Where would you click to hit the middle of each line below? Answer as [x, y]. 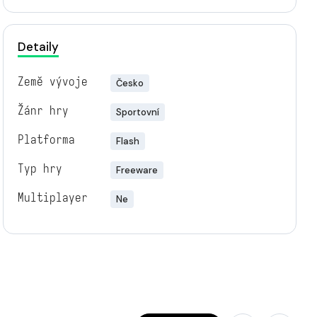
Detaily [38, 47]
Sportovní [137, 112]
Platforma [46, 140]
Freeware [137, 170]
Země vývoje [52, 82]
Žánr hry [43, 111]
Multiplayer [52, 198]
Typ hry [40, 169]
